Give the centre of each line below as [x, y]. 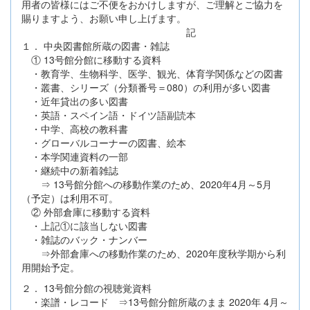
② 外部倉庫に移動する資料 [86, 211]
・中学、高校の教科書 [75, 128]
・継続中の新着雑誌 [70, 170]
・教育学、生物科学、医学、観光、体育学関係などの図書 [152, 73]
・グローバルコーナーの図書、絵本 [104, 142]
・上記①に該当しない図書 [84, 225]
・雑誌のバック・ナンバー [84, 239]
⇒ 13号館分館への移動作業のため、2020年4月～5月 [147, 184]
